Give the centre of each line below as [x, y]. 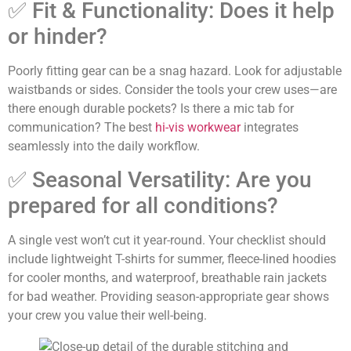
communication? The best [81, 127]
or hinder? [58, 36]
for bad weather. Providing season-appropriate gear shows [168, 296]
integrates [270, 127]
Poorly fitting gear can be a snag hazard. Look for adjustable [175, 71]
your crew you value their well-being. [107, 315]
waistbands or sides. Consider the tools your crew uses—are [172, 89]
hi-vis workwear [198, 127]
